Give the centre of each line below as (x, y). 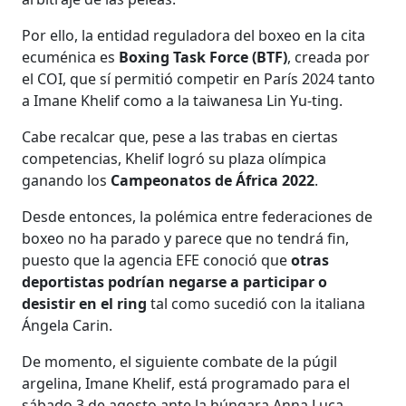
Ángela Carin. (68, 325)
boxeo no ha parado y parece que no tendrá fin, (186, 238)
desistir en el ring (85, 303)
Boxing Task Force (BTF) (203, 57)
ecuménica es (71, 57)
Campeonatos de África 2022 (213, 180)
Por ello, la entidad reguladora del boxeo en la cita (194, 35)
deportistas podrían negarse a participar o (175, 281)
